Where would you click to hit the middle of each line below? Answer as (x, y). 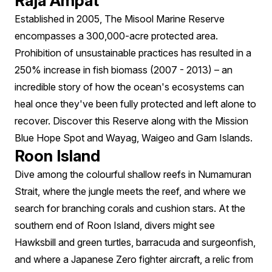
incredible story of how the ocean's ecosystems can (129, 87)
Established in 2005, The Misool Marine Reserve (120, 19)
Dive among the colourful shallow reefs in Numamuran (133, 174)
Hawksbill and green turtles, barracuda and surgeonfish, (135, 242)
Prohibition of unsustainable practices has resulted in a (133, 53)
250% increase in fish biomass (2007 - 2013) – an (124, 70)
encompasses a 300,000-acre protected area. (116, 36)
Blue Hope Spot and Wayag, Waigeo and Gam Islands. (134, 138)
